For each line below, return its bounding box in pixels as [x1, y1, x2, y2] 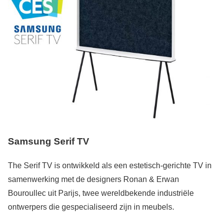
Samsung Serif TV [8, 136, 89, 147]
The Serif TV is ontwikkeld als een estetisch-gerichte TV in [8, 161, 212, 170]
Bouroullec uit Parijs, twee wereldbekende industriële [8, 188, 194, 197]
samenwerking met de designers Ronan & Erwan [8, 175, 179, 184]
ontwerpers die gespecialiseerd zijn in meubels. [8, 202, 174, 211]
